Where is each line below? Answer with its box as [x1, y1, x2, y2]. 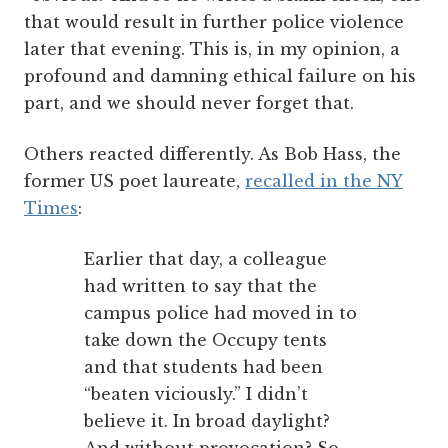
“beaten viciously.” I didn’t [84, 383, 308, 404]
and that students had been [84, 356, 323, 377]
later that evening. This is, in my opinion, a [24, 38, 400, 59]
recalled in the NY [245, 170, 403, 191]
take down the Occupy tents [84, 329, 327, 350]
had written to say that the [84, 275, 317, 296]
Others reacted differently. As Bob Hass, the [24, 143, 401, 164]
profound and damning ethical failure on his [24, 65, 416, 86]
